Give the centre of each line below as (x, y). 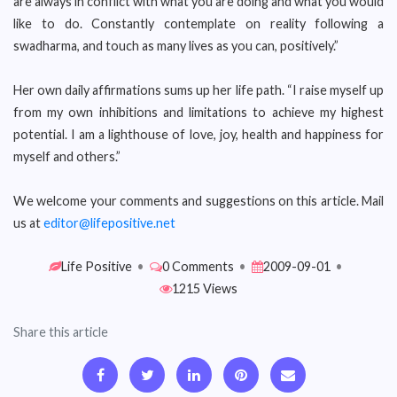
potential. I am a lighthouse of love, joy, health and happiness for (198, 134)
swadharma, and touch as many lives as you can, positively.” (176, 46)
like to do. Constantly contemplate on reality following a (198, 23)
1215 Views (205, 288)
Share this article (61, 332)
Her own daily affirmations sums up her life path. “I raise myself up (198, 90)
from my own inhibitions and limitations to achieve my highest (198, 112)
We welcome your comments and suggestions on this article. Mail (198, 201)
